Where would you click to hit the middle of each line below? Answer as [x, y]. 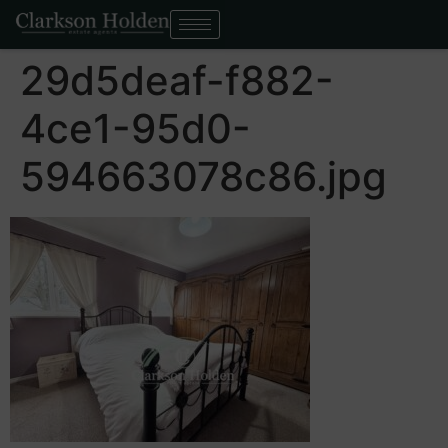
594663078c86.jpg [203, 176]
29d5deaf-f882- [177, 80]
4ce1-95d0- [135, 128]
